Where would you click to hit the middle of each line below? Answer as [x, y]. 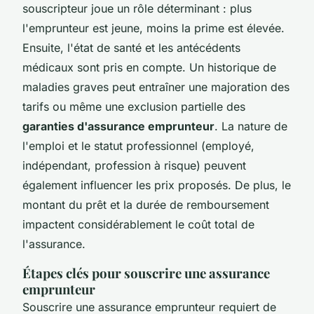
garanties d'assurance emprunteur [118, 126]
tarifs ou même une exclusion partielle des [134, 106]
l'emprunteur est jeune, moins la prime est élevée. [153, 28]
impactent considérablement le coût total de [138, 224]
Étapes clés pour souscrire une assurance [146, 273]
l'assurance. [54, 244]
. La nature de [251, 126]
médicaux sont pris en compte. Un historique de [149, 67]
